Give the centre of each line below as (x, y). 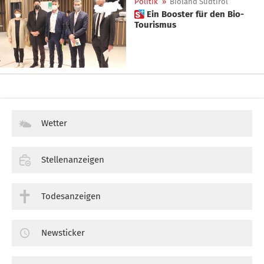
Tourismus (155, 24)
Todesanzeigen (71, 196)
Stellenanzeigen (73, 160)
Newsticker (63, 232)
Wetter (54, 123)
